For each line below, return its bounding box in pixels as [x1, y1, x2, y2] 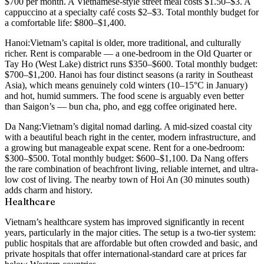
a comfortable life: [5, 17, 74, 28]
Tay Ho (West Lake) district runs [5, 58, 126, 69]
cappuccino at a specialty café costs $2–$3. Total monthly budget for [5, 6, 259, 17]
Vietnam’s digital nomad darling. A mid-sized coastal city [41, 121, 252, 131]
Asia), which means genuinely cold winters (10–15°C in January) [5, 80, 247, 90]
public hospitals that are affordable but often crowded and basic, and [5, 237, 258, 248]
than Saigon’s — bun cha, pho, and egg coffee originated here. [5, 101, 237, 111]
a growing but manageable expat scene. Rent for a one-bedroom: [5, 142, 245, 153]
